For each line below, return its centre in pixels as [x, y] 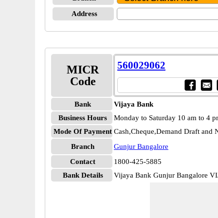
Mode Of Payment [83, 131]
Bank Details [83, 175]
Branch [83, 146]
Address [84, 14]
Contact [83, 162]
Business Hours [83, 118]
